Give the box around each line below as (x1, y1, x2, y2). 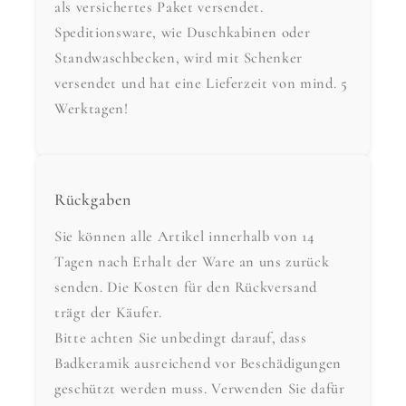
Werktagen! (54, 100, 129, 119)
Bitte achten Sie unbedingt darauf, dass (54, 329, 307, 348)
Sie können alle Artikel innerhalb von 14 (54, 227, 314, 246)
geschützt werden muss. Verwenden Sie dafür (54, 380, 345, 399)
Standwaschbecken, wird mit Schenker (54, 49, 304, 68)
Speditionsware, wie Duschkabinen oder (54, 24, 311, 43)
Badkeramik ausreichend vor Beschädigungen (54, 354, 343, 373)
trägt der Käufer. (54, 304, 162, 323)
